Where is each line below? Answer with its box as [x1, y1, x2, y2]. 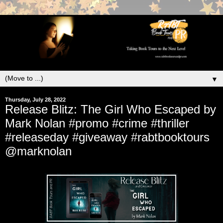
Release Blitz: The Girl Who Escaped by [5, 102, 216, 116]
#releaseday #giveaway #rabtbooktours [5, 130, 210, 144]
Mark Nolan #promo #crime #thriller [5, 116, 189, 130]
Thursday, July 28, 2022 [5, 96, 66, 103]
